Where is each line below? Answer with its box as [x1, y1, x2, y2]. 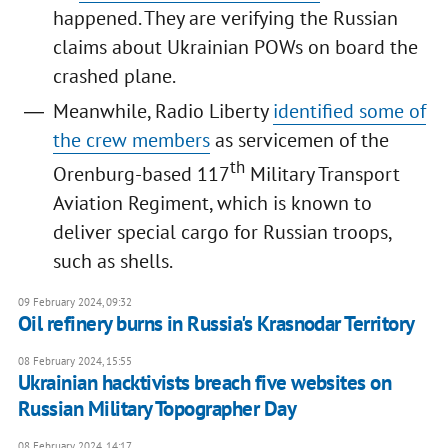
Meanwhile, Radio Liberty [52, 98, 273, 125]
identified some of [272, 98, 426, 125]
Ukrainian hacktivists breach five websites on [17, 368, 392, 396]
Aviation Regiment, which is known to [52, 189, 372, 216]
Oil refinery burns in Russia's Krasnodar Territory [17, 309, 415, 337]
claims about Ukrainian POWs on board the [52, 34, 418, 61]
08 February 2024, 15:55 [17, 353, 132, 368]
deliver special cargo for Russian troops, [52, 218, 391, 245]
